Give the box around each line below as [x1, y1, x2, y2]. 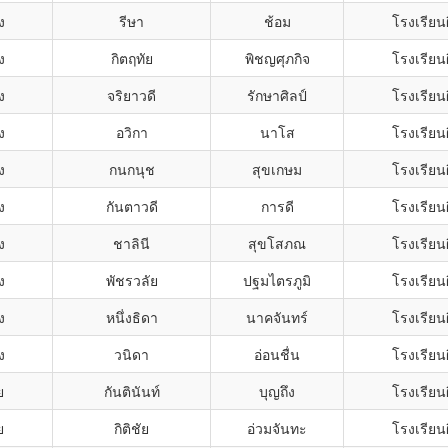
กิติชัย [114, 418, 149, 438]
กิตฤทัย [110, 48, 153, 68]
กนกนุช [108, 159, 155, 179]
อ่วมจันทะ [247, 418, 307, 438]
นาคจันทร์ [246, 307, 308, 327]
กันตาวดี [105, 196, 158, 216]
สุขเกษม [252, 159, 302, 179]
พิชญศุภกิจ [244, 48, 310, 68]
